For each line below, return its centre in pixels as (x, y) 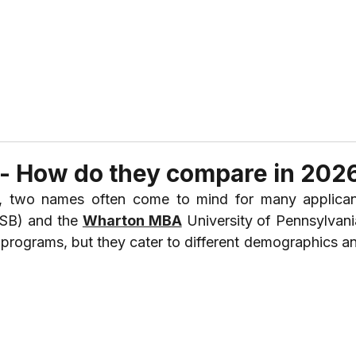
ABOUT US (53, 60)
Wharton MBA (132, 221)
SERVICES (239, 60)
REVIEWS (148, 60)
